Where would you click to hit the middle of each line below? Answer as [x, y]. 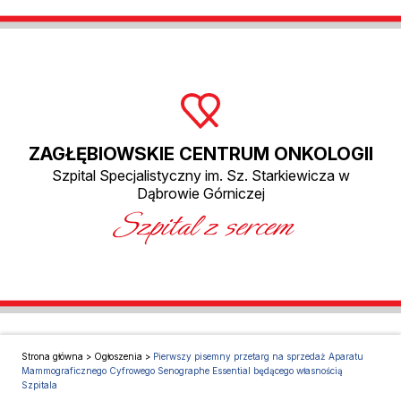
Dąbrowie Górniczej [200, 194]
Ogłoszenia [118, 357]
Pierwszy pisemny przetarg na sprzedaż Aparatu [258, 357]
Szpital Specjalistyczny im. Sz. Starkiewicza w [200, 176]
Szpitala [39, 385]
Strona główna [52, 357]
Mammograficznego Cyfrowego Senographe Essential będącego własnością [182, 371]
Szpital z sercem [200, 226]
